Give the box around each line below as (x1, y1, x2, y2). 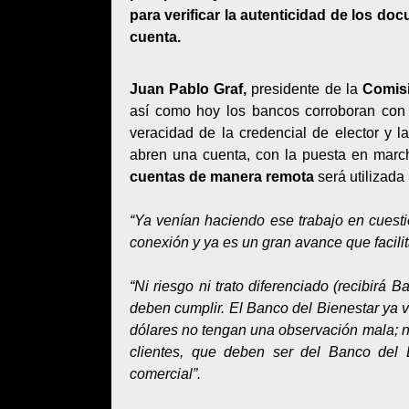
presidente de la (246, 81, 362, 97)
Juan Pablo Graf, (130, 81, 247, 97)
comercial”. (130, 366, 201, 382)
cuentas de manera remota (130, 169, 314, 184)
